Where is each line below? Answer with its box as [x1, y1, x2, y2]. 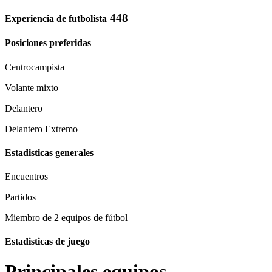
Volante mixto [5, 82, 58, 93]
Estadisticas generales [5, 147, 93, 158]
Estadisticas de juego [5, 236, 90, 247]
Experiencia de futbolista [5, 13, 107, 24]
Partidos [5, 192, 36, 203]
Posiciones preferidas [5, 38, 91, 49]
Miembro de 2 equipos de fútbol [5, 212, 127, 223]
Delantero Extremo [5, 123, 78, 134]
